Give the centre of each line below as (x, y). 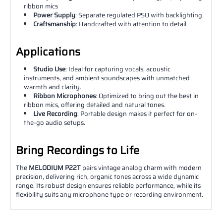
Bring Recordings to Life (78, 150)
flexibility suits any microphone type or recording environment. (110, 194)
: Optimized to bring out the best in (147, 96)
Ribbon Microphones (65, 96)
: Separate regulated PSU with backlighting (139, 15)
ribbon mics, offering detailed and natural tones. (95, 105)
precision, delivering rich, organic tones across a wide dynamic (107, 176)
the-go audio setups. (55, 122)
